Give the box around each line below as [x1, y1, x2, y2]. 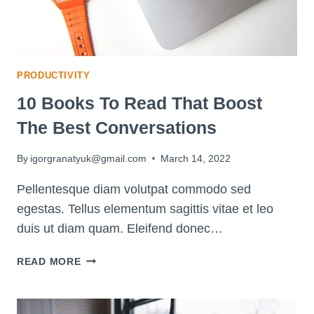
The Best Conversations [17, 118, 217, 138]
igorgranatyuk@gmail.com [30, 152, 147, 164]
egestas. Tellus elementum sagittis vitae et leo [17, 201, 273, 216]
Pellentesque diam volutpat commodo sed [17, 182, 251, 196]
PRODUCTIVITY [17, 70, 90, 81]
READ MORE [17, 255, 81, 267]
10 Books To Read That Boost [17, 93, 262, 114]
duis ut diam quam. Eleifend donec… [17, 221, 223, 235]
